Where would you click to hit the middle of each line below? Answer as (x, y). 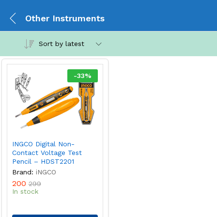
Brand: (23, 172)
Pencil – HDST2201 (43, 162)
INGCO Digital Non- (43, 144)
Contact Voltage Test (47, 153)
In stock (25, 192)
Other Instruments (65, 18)
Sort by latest (61, 44)
